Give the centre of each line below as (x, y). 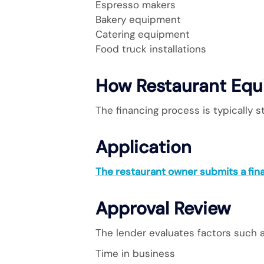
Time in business (135, 253)
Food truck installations (151, 49)
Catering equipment (143, 34)
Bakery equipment (138, 19)
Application (143, 147)
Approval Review (163, 208)
